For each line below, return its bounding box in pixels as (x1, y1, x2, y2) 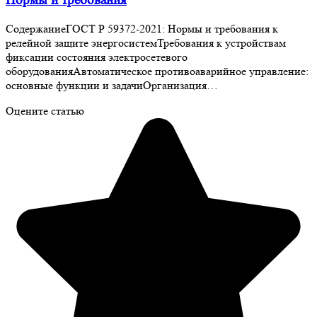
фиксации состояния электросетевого (6, 50, 188, 64)
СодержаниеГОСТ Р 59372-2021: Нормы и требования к (6, 21, 278, 35)
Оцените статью (6, 103, 84, 117)
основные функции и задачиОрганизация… (6, 78, 218, 92)
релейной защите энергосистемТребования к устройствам (6, 35, 286, 50)
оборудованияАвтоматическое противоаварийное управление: (6, 64, 309, 78)
